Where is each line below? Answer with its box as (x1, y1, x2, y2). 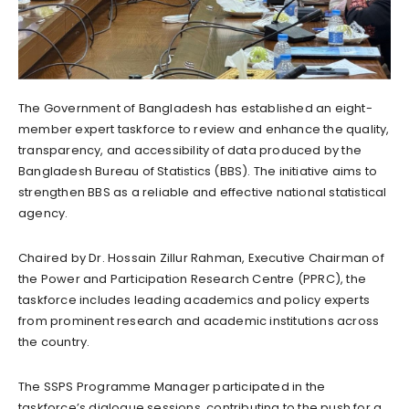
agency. (18, 204, 68, 222)
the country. (18, 332, 90, 351)
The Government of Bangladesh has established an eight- (18, 99, 372, 117)
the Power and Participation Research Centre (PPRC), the (18, 269, 367, 288)
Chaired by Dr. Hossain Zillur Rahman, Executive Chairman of (18, 248, 384, 267)
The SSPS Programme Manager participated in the (18, 377, 326, 395)
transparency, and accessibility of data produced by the (18, 141, 362, 159)
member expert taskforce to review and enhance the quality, (18, 120, 390, 138)
